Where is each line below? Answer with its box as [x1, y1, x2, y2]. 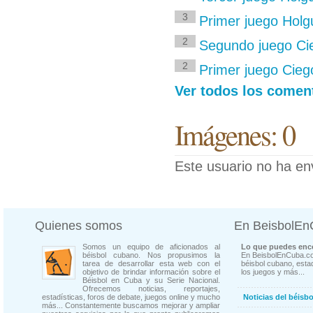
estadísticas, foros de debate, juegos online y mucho [42, 293, 220, 301]
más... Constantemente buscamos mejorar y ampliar [42, 301, 220, 310]
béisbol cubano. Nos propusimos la [82, 251, 220, 259]
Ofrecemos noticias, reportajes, [82, 284, 220, 293]
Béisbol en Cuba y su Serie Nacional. [82, 276, 220, 284]
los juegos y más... [241, 268, 305, 276]
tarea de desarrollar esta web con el [82, 259, 220, 268]
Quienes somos [35, 219, 122, 233]
